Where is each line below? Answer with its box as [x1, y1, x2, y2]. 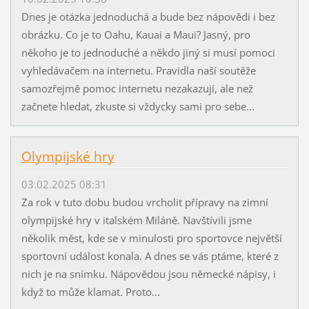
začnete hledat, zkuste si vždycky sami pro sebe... [21, 99, 255, 114]
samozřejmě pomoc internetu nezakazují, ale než [21, 81, 253, 96]
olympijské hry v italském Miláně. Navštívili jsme [21, 213, 252, 228]
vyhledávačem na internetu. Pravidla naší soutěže [21, 63, 256, 78]
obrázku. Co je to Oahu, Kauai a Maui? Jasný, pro [21, 28, 250, 42]
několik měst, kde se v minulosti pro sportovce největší [21, 231, 282, 246]
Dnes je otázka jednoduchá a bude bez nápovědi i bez [21, 10, 275, 24]
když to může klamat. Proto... [21, 285, 160, 299]
